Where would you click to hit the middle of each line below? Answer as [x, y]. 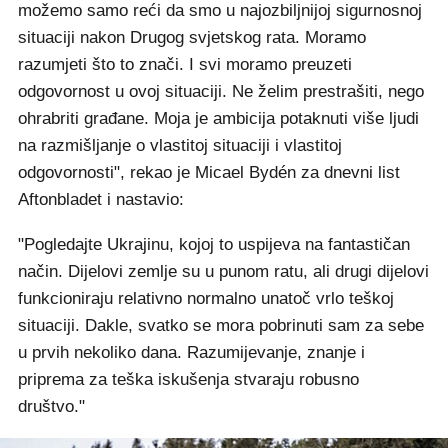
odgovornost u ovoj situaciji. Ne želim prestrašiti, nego [221, 91]
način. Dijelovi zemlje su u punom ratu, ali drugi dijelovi [223, 271]
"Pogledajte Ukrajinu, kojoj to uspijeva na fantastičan [214, 244]
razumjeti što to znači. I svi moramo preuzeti [185, 64]
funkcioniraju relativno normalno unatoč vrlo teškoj [206, 298]
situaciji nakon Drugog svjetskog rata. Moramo [192, 37]
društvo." [51, 406]
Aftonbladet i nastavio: [101, 199]
